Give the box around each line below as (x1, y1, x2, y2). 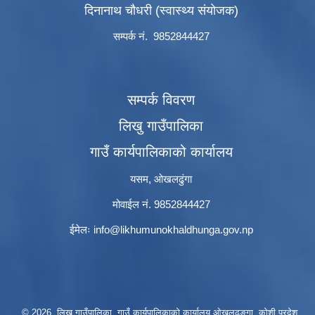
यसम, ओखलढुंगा (130, 173, 192, 186)
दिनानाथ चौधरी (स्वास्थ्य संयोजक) (84, 4, 238, 18)
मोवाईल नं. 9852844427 (112, 198, 210, 211)
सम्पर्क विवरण (127, 92, 195, 108)
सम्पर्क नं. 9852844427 (112, 30, 210, 43)
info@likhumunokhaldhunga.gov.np (93, 224, 253, 236)
